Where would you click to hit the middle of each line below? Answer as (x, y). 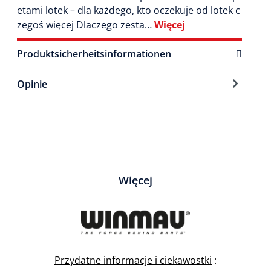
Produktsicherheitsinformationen (94, 54)
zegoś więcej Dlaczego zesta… (86, 25)
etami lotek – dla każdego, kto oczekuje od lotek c (129, 10)
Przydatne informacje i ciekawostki (133, 260)
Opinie (32, 84)
